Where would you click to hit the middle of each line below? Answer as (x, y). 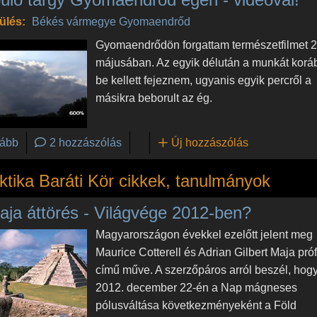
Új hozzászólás (210, 142)
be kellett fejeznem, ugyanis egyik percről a (204, 81)
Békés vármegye (74, 22)
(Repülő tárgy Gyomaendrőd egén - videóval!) (132, 142)
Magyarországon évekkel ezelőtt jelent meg (204, 235)
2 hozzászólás (85, 142)
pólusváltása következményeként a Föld (196, 306)
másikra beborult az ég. (154, 98)
